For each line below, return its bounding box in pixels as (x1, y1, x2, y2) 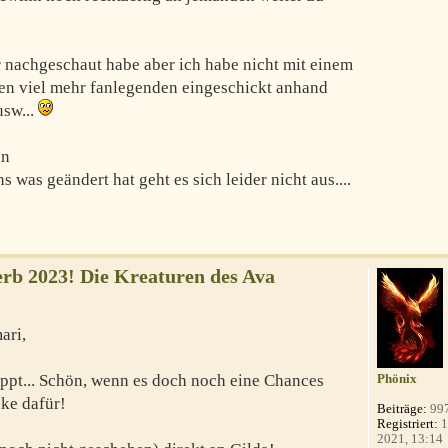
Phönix (377, 371, 418, 387)
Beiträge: (377, 401, 428, 417)
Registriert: (377, 416, 439, 432)
